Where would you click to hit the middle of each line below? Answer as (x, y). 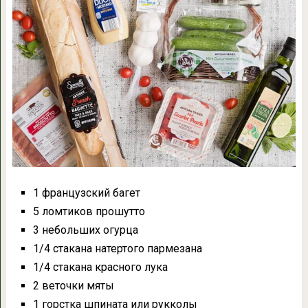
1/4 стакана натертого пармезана (117, 248)
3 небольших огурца (85, 230)
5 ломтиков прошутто (89, 211)
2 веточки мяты (73, 285)
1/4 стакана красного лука (100, 267)
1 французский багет (86, 192)
